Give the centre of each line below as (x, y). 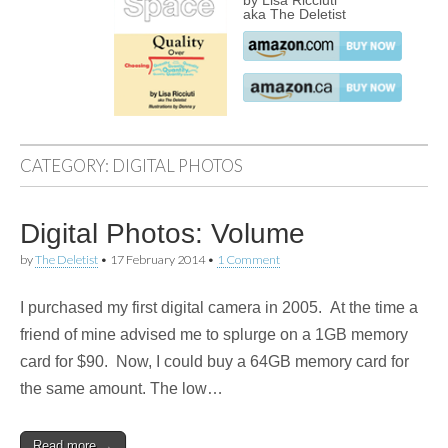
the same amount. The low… (121, 388)
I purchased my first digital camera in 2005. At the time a (219, 307)
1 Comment (248, 259)
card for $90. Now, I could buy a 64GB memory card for (214, 361)
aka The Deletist (294, 14)
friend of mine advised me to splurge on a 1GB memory (214, 334)
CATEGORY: (66, 165)
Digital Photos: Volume (162, 233)
